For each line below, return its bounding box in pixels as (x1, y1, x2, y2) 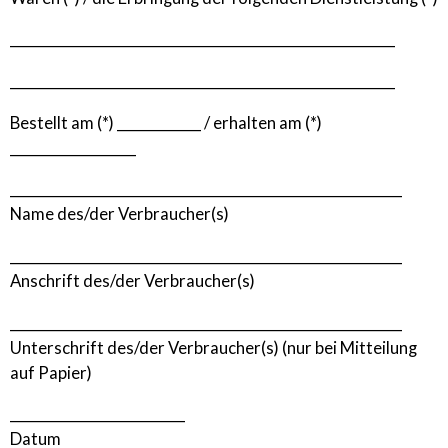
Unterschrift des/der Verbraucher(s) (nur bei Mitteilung (10, 337, 417, 358)
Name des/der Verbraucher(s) (10, 204, 229, 225)
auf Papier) (10, 362, 92, 383)
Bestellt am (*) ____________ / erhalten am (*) (10, 112, 322, 133)
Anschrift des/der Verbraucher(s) (10, 270, 255, 291)
